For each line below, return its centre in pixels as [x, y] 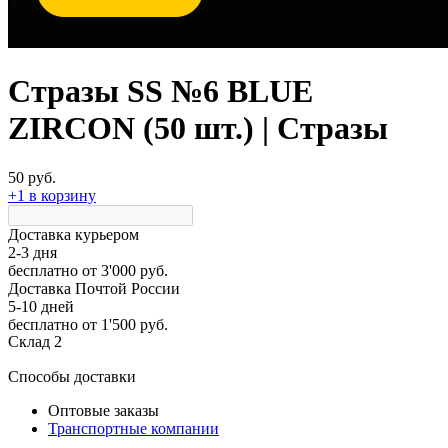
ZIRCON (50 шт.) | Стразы [198, 128]
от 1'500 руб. [123, 324]
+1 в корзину [52, 195]
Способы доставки [72, 376]
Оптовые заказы [103, 410]
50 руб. [32, 177]
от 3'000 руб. [123, 270]
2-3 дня [32, 252]
